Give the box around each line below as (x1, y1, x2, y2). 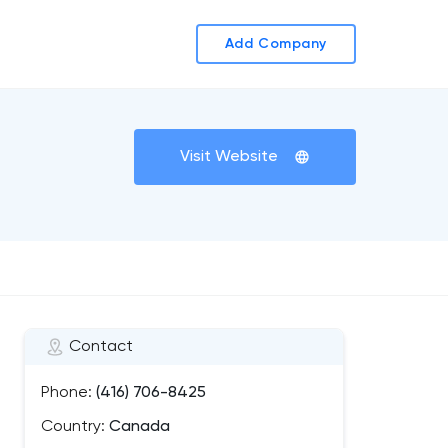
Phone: (41, 385, 92, 401)
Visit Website (180, 149, 278, 165)
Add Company (224, 37, 328, 51)
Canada (105, 419, 170, 435)
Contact (69, 339, 133, 355)
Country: (41, 419, 105, 435)
